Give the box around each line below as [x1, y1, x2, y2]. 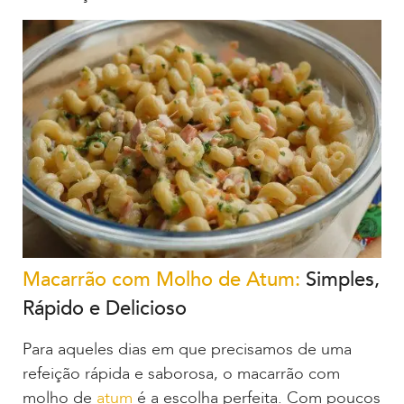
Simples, [300, 266, 380, 294]
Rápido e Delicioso [23, 295, 187, 323]
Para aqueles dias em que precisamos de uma [23, 338, 352, 362]
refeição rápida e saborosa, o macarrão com [23, 363, 340, 386]
